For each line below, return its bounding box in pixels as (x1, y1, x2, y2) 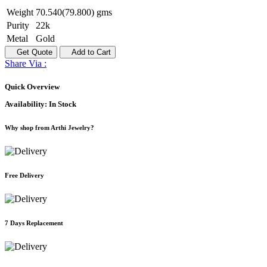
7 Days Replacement (5, 219, 63, 227)
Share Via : (5, 58, 46, 69)
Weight (7, 7, 33, 17)
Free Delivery (5, 172, 44, 179)
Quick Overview (5, 82, 60, 92)
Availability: (5, 100, 49, 109)
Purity (7, 20, 29, 30)
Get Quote (10, 47, 52, 57)
